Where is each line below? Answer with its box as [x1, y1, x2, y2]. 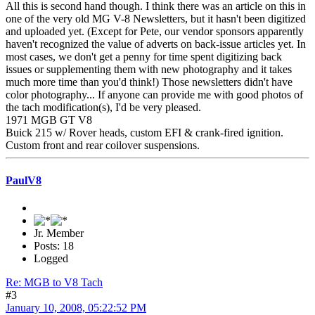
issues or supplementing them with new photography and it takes [6, 63, 292, 76]
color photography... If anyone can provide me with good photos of [6, 89, 303, 101]
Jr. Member [34, 226, 84, 239]
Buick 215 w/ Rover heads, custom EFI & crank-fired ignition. [6, 127, 283, 139]
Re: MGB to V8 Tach [6, 276, 103, 288]
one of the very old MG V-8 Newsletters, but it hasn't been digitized [6, 13, 306, 25]
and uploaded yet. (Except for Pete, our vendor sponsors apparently [6, 25, 304, 38]
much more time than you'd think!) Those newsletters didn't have [6, 76, 292, 89]
